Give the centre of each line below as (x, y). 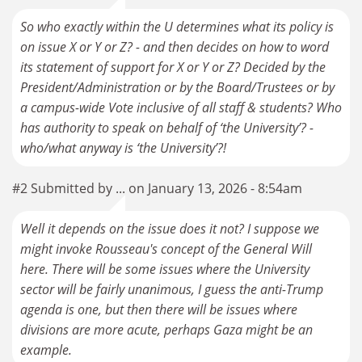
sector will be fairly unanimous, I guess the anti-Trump (172, 289)
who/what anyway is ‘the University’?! (123, 147)
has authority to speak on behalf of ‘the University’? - (167, 127)
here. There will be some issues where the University (165, 269)
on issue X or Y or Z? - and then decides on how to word (175, 46)
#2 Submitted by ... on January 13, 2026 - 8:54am (157, 188)
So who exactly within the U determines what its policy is (177, 26)
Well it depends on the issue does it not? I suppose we (170, 228)
